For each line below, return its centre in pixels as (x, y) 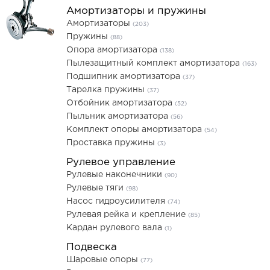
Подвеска (92, 247)
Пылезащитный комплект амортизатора (154, 63)
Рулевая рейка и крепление (127, 215)
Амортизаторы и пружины (136, 11)
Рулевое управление (121, 162)
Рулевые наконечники (115, 175)
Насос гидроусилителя (117, 201)
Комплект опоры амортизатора (135, 130)
